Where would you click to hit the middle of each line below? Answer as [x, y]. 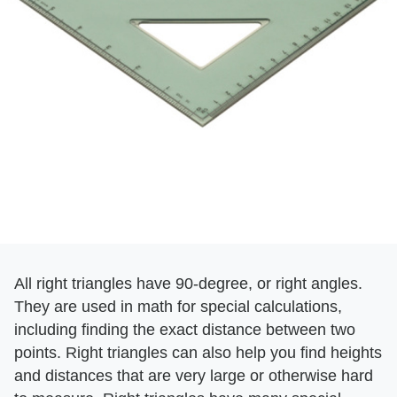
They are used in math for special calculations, [178, 306]
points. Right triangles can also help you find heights [198, 352]
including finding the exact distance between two [185, 329]
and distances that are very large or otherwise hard [194, 375]
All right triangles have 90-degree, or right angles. [188, 283]
